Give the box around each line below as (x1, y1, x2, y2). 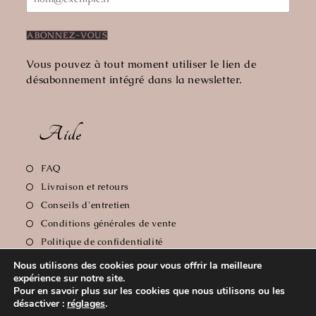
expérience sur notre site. (13, 272, 125, 285)
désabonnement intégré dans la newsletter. (26, 73, 243, 86)
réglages (67, 297, 105, 310)
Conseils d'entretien (41, 199, 131, 211)
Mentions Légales (41, 254, 120, 266)
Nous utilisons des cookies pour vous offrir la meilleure (13, 259, 262, 272)
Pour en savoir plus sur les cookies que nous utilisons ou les (13, 284, 285, 298)
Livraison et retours (41, 181, 130, 193)
